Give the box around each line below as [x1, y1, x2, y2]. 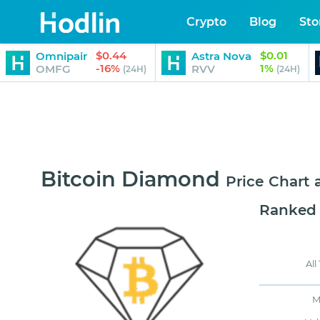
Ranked [259, 201, 317, 219]
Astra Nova [191, 49, 251, 63]
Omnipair [36, 49, 87, 63]
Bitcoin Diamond [41, 166, 220, 192]
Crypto [186, 14, 227, 29]
